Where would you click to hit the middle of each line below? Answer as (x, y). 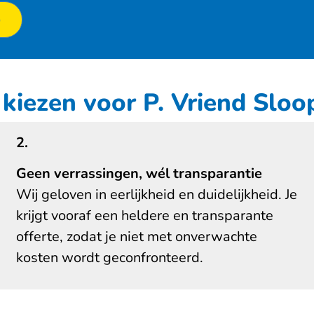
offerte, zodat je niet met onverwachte (136, 237)
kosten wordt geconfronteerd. (109, 258)
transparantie (217, 174)
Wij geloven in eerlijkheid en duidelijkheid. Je (156, 195)
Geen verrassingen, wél (94, 174)
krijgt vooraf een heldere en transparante (144, 216)
